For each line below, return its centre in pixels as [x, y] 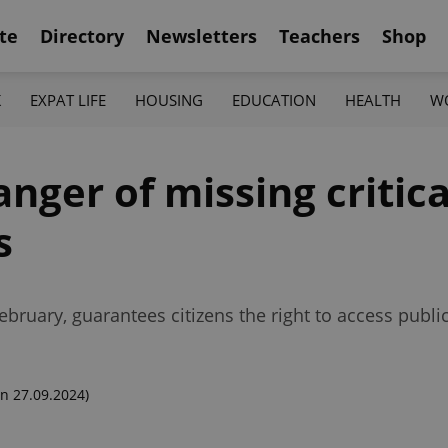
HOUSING [168, 99]
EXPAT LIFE [67, 99]
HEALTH [373, 99]
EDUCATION [274, 99]
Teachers [319, 35]
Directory [82, 35]
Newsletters [201, 35]
